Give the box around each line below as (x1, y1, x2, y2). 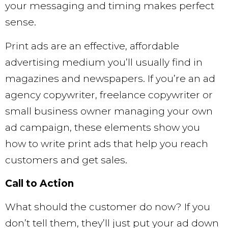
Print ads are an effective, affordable (5, 40, 179, 52)
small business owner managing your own (5, 105, 213, 117)
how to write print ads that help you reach (5, 137, 208, 150)
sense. (5, 16, 36, 28)
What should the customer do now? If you (5, 201, 210, 213)
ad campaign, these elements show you (5, 121, 200, 133)
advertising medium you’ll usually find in (5, 56, 203, 68)
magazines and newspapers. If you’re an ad (5, 72, 215, 84)
